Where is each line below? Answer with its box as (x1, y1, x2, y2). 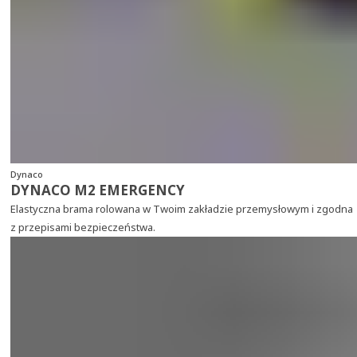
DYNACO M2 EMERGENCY (10, 181, 185, 199)
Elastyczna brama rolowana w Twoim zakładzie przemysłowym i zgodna (10, 202, 353, 216)
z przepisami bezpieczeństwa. (10, 220, 155, 234)
